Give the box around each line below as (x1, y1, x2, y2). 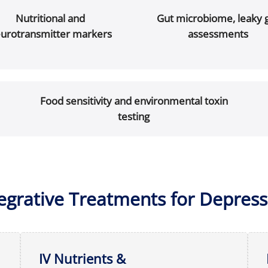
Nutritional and (16, 11, 85, 25)
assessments (187, 27, 248, 41)
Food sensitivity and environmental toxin (39, 94, 228, 108)
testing (118, 109, 150, 123)
